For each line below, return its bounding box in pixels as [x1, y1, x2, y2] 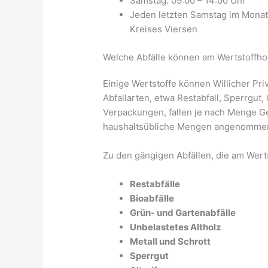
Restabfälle [130, 178, 181, 190]
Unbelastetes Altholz [130, 221, 222, 233]
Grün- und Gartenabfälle [130, 206, 236, 218]
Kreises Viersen [130, 23, 198, 35]
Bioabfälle [130, 192, 175, 204]
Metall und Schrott [130, 235, 211, 247]
